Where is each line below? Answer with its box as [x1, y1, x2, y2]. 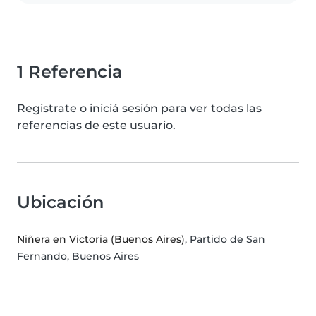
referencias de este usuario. [17, 118, 176, 132]
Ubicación [17, 191, 104, 212]
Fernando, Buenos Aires [17, 249, 139, 262]
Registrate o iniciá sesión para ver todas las [17, 101, 262, 115]
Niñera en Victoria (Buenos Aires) [17, 232, 185, 245]
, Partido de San [185, 232, 265, 245]
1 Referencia [17, 61, 123, 82]
